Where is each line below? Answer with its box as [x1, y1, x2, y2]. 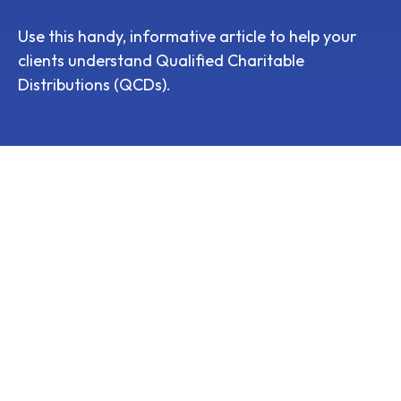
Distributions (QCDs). [18, 74, 171, 96]
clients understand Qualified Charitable [18, 50, 304, 72]
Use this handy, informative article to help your [18, 26, 356, 47]
